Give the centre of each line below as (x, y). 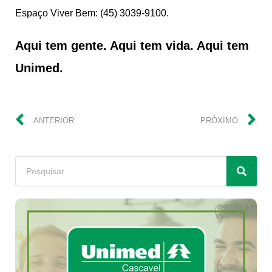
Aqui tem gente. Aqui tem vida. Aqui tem (132, 45)
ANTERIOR (54, 121)
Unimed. (39, 68)
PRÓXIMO (219, 121)
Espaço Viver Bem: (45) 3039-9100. (92, 13)
